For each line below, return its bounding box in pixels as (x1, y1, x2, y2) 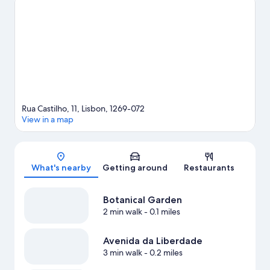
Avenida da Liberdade (102, 235, 202, 247)
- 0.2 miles (142, 247, 183, 259)
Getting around (102, 162, 168, 174)
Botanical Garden (102, 194, 182, 206)
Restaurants (183, 162, 234, 174)
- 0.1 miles (142, 206, 180, 218)
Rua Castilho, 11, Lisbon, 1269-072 (22, 103, 145, 115)
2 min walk (102, 206, 142, 218)
